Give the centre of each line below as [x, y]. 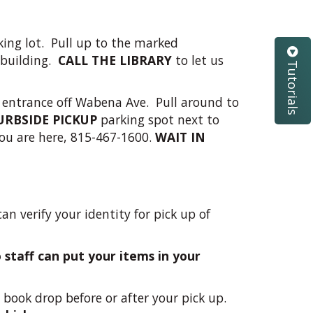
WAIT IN [180, 137]
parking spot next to [158, 119]
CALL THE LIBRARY [115, 60]
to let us [198, 60]
